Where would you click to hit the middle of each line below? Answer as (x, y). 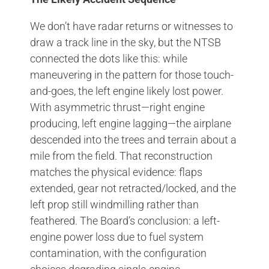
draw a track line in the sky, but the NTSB (125, 42)
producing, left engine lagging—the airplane (131, 123)
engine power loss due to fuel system (117, 237)
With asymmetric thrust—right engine (117, 107)
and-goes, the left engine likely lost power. (127, 91)
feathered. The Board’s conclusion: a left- (125, 220)
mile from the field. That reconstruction (121, 156)
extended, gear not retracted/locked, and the (133, 188)
